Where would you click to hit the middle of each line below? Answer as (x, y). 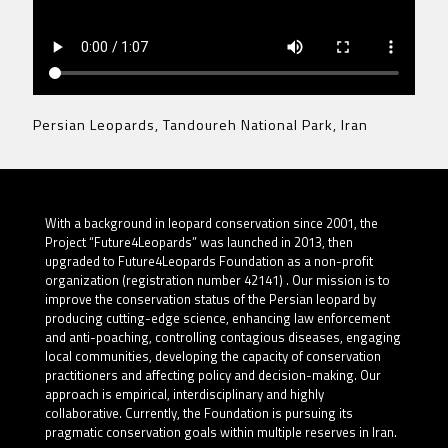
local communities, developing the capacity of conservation (213, 356)
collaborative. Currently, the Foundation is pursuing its (199, 413)
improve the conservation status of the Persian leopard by (210, 299)
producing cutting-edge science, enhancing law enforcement (217, 318)
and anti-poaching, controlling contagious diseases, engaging (223, 337)
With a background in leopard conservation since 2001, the (211, 223)
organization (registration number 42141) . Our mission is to (217, 280)
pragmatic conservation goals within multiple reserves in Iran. (221, 432)
